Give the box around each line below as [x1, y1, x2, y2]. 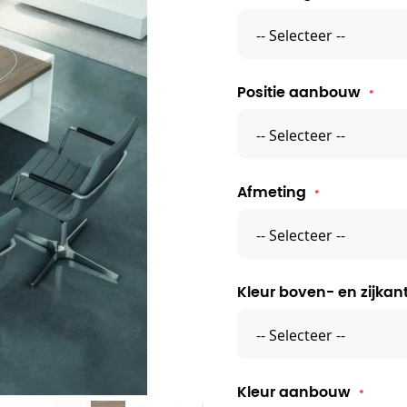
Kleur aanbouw [237, 384, 352, 400]
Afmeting [237, 184, 307, 200]
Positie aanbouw [237, 84, 362, 100]
